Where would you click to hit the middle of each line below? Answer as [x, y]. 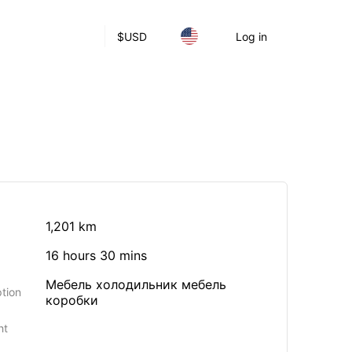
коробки [72, 300]
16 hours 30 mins [96, 255]
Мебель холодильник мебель [136, 284]
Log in [251, 36]
